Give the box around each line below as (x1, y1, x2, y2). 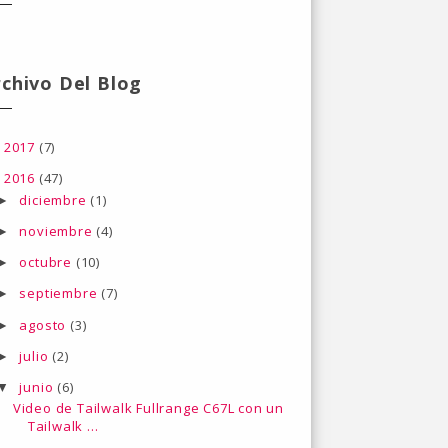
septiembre (19, 284, 102, 303)
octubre (19, 253, 76, 271)
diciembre (19, 190, 91, 209)
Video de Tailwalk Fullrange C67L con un (12, 399, 285, 418)
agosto (19, 315, 70, 334)
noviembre (19, 221, 97, 240)
